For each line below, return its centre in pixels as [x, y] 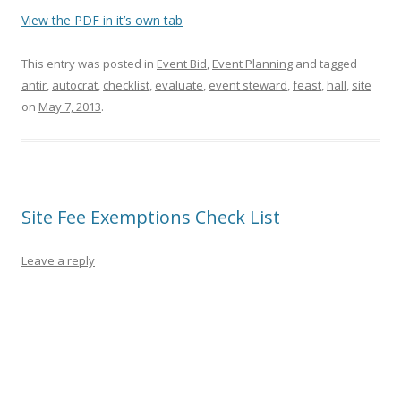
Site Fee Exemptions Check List [151, 217]
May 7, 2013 [70, 106]
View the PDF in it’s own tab [102, 20]
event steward [248, 85]
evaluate [179, 85]
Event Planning [252, 63]
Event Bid [182, 63]
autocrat [75, 85]
